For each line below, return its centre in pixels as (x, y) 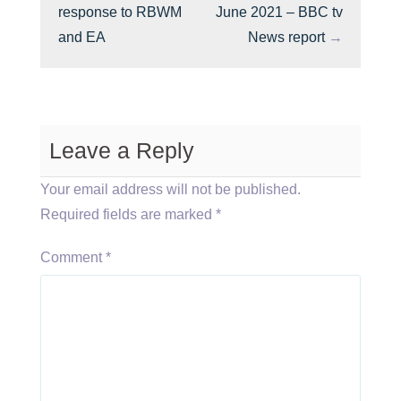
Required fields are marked (128, 214)
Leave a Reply (122, 150)
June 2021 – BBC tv (279, 12)
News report (286, 37)
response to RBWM (120, 12)
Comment (73, 257)
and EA (82, 37)
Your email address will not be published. (171, 189)
